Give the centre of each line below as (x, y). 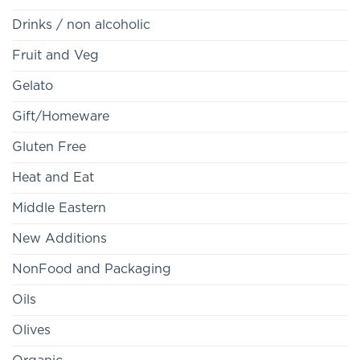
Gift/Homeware (61, 117)
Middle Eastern (59, 209)
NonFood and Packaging (92, 270)
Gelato (33, 86)
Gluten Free (49, 147)
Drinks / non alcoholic (81, 25)
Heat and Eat (53, 178)
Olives (31, 331)
